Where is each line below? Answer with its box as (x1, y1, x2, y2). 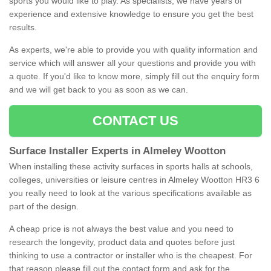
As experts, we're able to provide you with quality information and (9, 45, 258, 55)
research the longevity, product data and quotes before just (9, 237, 235, 247)
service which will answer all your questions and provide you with (9, 58, 256, 68)
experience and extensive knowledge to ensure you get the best (9, 9, 253, 19)
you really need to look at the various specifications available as (9, 188, 252, 198)
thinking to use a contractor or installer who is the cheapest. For (9, 250, 252, 261)
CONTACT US (92, 113, 179, 129)
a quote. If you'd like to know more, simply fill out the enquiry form (9, 71, 260, 82)
